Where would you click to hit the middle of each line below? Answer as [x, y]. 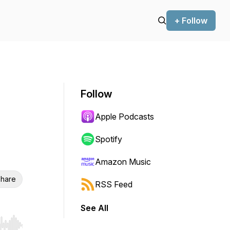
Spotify [109, 139]
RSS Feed [114, 184]
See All [94, 208]
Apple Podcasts [124, 117]
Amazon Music [123, 162]
